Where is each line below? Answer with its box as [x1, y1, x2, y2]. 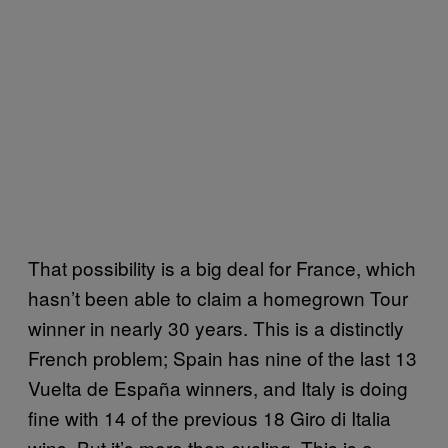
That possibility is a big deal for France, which [28, 253, 416, 281]
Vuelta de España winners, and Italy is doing [28, 373, 408, 401]
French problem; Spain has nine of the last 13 [28, 343, 417, 371]
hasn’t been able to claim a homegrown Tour [28, 283, 408, 311]
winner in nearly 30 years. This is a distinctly [28, 313, 404, 341]
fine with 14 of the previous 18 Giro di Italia [28, 403, 391, 431]
